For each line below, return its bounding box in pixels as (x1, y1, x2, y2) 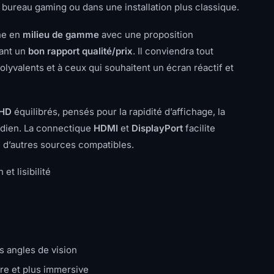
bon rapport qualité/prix (28, 45, 133, 57)
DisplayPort (131, 122, 183, 134)
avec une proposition (99, 29, 193, 40)
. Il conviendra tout (133, 45, 213, 57)
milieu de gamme (23, 29, 99, 40)
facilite (183, 122, 215, 134)
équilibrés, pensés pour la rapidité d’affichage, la (12, 106, 225, 117)
